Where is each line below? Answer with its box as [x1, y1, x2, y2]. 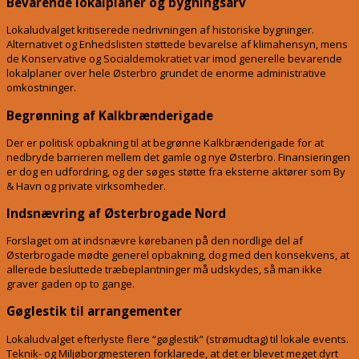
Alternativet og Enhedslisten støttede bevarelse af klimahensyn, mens [6, 37, 348, 52]
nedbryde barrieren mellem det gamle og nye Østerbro [6, 149, 273, 164]
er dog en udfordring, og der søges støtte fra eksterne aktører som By [6, 163, 345, 179]
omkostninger [6, 80, 74, 95]
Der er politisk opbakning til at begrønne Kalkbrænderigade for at [6, 135, 324, 150]
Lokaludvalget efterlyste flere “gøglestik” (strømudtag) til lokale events [6, 331, 346, 346]
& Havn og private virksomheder [6, 178, 163, 193]
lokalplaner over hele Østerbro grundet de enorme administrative [6, 66, 326, 81]
